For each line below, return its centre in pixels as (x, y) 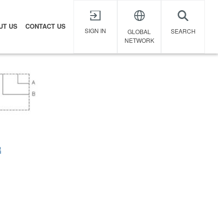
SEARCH (183, 31)
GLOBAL (139, 32)
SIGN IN (96, 31)
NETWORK (139, 40)
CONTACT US (46, 26)
